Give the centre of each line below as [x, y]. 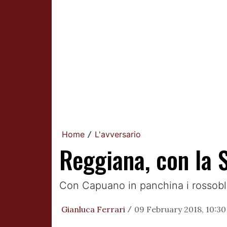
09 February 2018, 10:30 [180, 210]
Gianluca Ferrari [93, 210]
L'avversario [118, 135]
